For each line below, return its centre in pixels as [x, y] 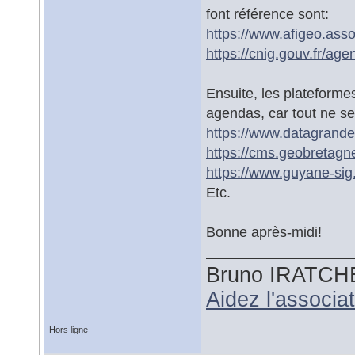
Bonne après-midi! [264, 232]
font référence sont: [267, 14]
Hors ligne [69, 330]
